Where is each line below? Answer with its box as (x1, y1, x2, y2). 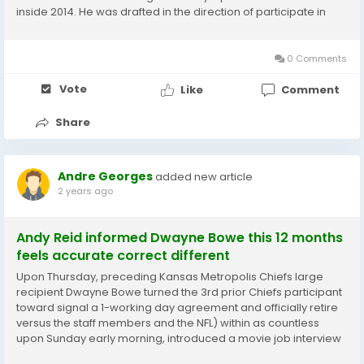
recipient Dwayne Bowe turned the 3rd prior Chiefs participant (16, 284, 342, 300)
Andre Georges (58, 168, 153, 184)
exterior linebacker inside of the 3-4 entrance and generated (16, 19, 340, 35)
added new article (155, 169, 253, 184)
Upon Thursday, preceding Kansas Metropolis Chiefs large (16, 269, 323, 284)
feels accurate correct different (16, 246, 230, 265)
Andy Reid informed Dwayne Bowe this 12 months (16, 228, 343, 247)
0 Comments (284, 52, 347, 65)
